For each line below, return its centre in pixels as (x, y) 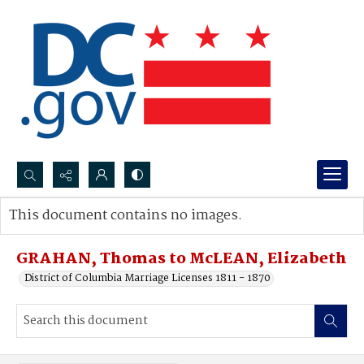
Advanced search (67, 232)
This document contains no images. (126, 216)
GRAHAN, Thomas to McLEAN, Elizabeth (182, 259)
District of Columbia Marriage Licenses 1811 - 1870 (147, 278)
